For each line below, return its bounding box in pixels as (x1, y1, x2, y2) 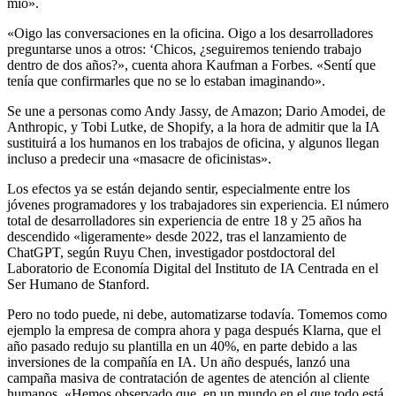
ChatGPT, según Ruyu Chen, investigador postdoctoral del (7, 244, 335, 260)
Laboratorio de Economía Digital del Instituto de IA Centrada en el (7, 260, 378, 276)
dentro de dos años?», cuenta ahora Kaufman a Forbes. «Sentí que (7, 57, 376, 72)
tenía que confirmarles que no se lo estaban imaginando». (7, 72, 325, 88)
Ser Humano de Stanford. (7, 276, 149, 292)
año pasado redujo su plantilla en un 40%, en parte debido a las (7, 338, 357, 354)
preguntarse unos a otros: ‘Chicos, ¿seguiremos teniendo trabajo (7, 41, 362, 57)
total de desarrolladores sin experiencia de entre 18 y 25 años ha (7, 212, 362, 228)
